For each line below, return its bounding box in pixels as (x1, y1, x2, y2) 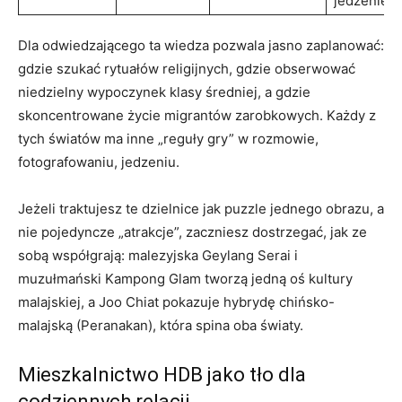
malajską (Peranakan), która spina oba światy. (18, 316, 303, 334)
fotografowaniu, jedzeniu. (18, 153, 179, 170)
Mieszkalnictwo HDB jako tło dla (18, 363, 306, 386)
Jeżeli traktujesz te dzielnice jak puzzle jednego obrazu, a (18, 199, 384, 217)
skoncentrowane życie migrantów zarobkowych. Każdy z (18, 106, 376, 124)
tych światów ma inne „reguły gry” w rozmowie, (18, 129, 319, 147)
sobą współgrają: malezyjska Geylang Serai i (18, 246, 298, 264)
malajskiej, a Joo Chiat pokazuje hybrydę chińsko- (18, 293, 335, 310)
